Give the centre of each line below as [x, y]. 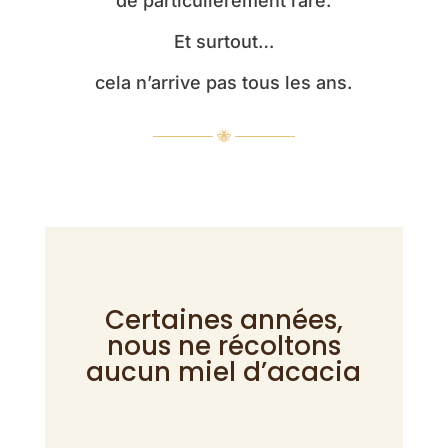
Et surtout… [223, 42]
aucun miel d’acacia [224, 372]
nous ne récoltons [223, 346]
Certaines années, [223, 320]
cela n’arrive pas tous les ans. [224, 83]
